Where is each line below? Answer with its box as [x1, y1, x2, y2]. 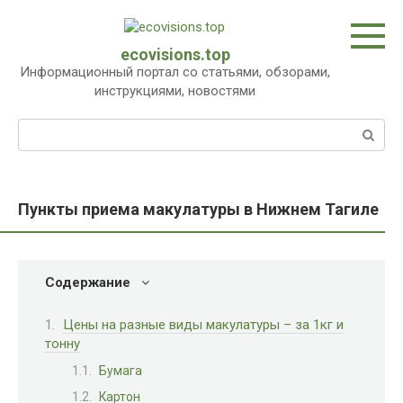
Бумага [99, 363, 142, 378]
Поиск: [18, 120, 60, 136]
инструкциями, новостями [94, 83, 255, 99]
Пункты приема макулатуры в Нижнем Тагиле [18, 200, 379, 219]
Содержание [45, 274, 130, 291]
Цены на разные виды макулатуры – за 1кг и [63, 316, 344, 333]
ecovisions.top [120, 45, 230, 64]
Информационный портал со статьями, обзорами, [20, 64, 330, 80]
